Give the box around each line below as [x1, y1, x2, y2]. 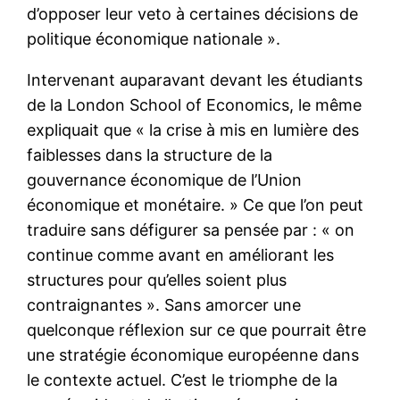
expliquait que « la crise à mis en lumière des [27, 120, 360, 139]
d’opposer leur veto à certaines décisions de [27, 4, 359, 23]
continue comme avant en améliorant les [27, 245, 335, 264]
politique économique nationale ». [27, 29, 281, 48]
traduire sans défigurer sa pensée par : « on [27, 220, 355, 239]
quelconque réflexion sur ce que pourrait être [27, 320, 367, 339]
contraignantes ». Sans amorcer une [27, 295, 302, 314]
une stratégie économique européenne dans [27, 345, 360, 364]
